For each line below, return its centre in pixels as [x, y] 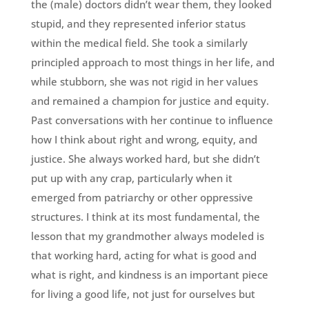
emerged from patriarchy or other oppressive [142, 198]
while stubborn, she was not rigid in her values [144, 82]
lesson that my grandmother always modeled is [147, 236]
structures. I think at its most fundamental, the [145, 217]
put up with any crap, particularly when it [131, 178]
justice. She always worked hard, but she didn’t [145, 159]
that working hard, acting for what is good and [143, 256]
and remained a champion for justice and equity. [150, 101]
